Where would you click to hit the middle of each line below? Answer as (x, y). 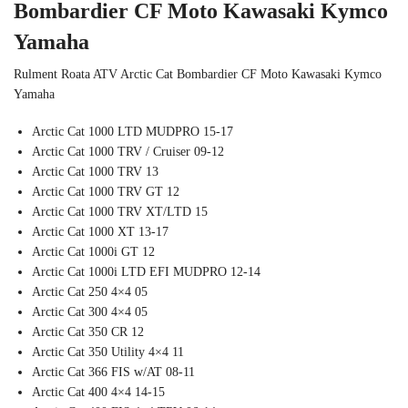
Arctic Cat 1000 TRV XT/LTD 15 (120, 212)
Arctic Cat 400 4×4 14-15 (98, 393)
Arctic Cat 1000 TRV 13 (95, 172)
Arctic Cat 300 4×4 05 (90, 312)
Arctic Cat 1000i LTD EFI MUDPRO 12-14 (146, 272)
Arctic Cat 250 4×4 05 (90, 292)
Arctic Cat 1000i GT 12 (93, 252)
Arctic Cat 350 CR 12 (88, 332)
